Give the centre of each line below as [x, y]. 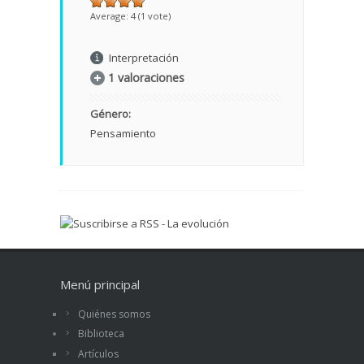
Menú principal [100, 285]
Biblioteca [101, 334]
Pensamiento [123, 134]
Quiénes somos [114, 314]
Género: [112, 114]
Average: [110, 16]
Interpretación [144, 58]
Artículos [98, 353]
